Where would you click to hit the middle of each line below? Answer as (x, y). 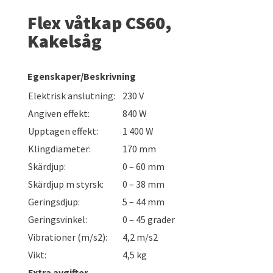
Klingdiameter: (59, 149)
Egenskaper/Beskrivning (81, 76)
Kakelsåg (64, 41)
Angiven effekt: (58, 114)
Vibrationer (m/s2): (67, 237)
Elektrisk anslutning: (71, 96)
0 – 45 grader (148, 220)
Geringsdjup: (54, 202)
